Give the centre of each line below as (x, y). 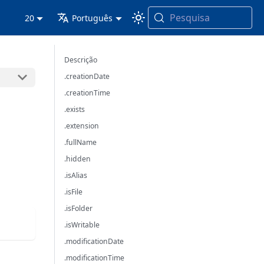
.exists (75, 109)
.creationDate (87, 76)
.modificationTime (95, 258)
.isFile (74, 192)
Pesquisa (189, 18)
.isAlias (76, 175)
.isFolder (79, 208)
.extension (82, 126)
